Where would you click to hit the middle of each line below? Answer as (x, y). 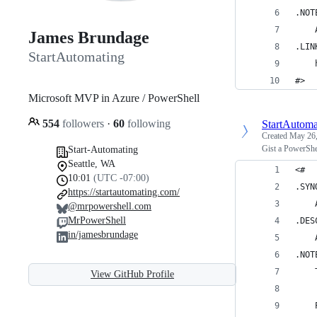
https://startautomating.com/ (124, 192)
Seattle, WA (92, 163)
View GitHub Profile (132, 274)
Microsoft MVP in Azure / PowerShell (114, 98)
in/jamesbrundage (103, 234)
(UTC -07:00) (121, 178)
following (148, 123)
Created (276, 136)
